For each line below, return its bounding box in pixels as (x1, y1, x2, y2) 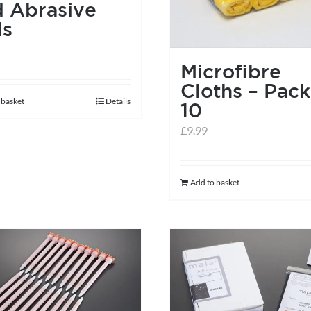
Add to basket (190, 177, 239, 188)
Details (106, 95, 131, 106)
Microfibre (180, 60, 281, 83)
